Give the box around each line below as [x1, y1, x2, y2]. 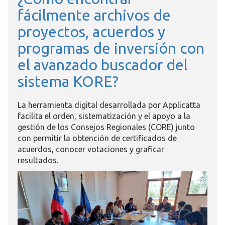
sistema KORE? [18, 72, 119, 90]
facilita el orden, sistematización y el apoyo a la [18, 111, 190, 121]
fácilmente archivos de [18, 6, 171, 24]
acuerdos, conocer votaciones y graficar [18, 144, 164, 154]
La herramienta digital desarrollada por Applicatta [18, 100, 200, 109]
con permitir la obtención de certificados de [18, 133, 177, 143]
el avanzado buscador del [18, 56, 188, 73]
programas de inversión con [18, 39, 204, 57]
